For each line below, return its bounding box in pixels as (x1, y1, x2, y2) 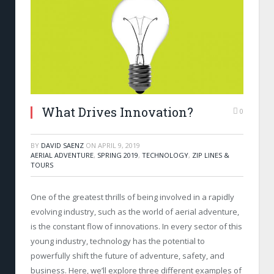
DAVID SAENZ (41, 141, 84, 150)
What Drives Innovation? (42, 104, 193, 120)
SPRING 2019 (97, 150, 138, 160)
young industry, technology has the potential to (31, 235, 205, 247)
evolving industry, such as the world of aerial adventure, (31, 206, 239, 218)
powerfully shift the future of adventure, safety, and (31, 250, 224, 262)
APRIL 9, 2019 (98, 141, 140, 150)
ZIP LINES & (192, 150, 229, 160)
